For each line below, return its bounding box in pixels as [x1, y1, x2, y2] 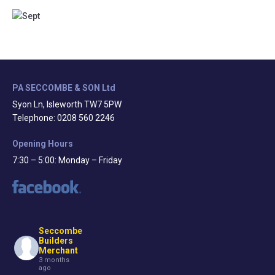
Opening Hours [12, 138, 73, 149]
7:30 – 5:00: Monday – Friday [12, 155, 122, 165]
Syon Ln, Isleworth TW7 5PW [12, 99, 122, 109]
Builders [38, 236, 73, 246]
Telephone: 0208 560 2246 [12, 112, 115, 123]
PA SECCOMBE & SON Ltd [12, 82, 115, 93]
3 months [38, 256, 69, 265]
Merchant [38, 246, 78, 256]
